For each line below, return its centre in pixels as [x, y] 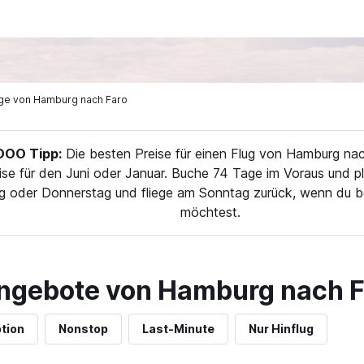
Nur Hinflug [281, 329]
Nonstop [83, 329]
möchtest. [210, 212]
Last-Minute [178, 329]
